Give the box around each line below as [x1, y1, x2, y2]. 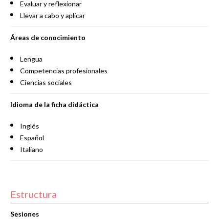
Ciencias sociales [20, 78, 72, 87]
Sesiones [10, 210, 39, 218]
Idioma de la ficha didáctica [10, 100, 99, 109]
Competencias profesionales [20, 66, 108, 75]
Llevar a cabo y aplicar [20, 11, 85, 20]
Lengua [20, 55, 43, 63]
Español [20, 133, 44, 142]
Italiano [20, 145, 43, 153]
